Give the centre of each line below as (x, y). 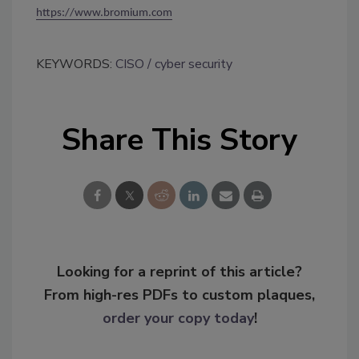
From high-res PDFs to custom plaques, (179, 295)
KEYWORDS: (76, 65)
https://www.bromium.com (104, 14)
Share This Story (179, 140)
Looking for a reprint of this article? (179, 272)
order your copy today (178, 319)
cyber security (194, 65)
